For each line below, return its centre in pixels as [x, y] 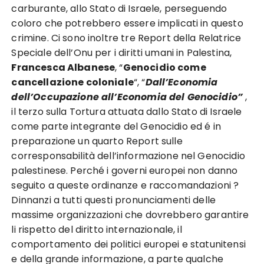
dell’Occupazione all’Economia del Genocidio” [127, 97]
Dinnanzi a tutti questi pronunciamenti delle [114, 200]
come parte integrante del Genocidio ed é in [116, 126]
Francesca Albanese [63, 67]
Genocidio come [164, 67]
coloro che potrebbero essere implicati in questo [127, 23]
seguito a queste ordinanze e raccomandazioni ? [125, 185]
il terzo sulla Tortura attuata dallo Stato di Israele [127, 112]
